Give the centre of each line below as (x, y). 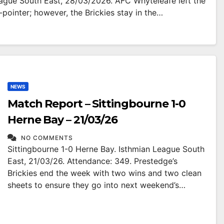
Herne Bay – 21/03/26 (62, 120)
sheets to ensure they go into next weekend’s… (96, 185)
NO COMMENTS (47, 138)
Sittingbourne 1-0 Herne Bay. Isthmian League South (106, 149)
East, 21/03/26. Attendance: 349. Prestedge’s (92, 161)
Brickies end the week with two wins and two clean (104, 173)
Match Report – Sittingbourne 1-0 (96, 104)
